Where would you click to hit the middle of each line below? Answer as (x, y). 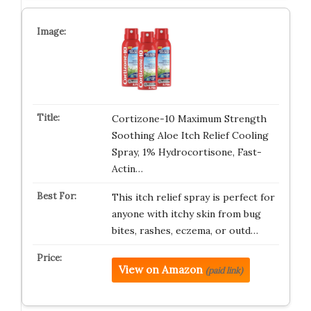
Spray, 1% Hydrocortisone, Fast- (186, 152)
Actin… (127, 169)
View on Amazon (160, 270)
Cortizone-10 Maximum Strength (189, 119)
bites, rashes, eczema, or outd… (185, 230)
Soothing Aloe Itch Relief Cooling (190, 135)
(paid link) (224, 270)
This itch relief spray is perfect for (193, 197)
